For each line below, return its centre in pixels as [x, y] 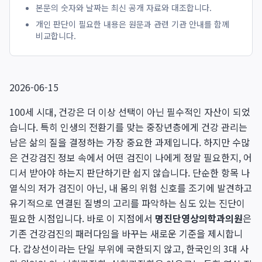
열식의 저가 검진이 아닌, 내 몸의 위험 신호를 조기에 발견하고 [131, 188]
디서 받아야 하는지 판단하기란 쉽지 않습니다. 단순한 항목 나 [130, 173]
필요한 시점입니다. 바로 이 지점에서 [82, 218]
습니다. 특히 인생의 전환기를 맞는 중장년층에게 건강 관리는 [128, 127]
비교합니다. [56, 36]
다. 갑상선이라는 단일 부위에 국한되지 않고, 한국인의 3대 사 [129, 249]
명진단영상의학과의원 [199, 218]
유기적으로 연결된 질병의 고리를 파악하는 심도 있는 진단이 [127, 203]
